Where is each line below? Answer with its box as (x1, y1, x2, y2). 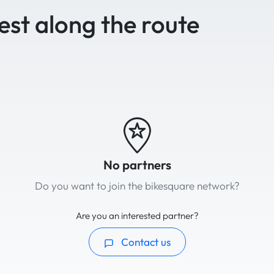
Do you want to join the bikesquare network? (34, 179, 240, 193)
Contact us (118, 235, 171, 249)
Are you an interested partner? (75, 210, 199, 222)
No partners (103, 157, 171, 173)
